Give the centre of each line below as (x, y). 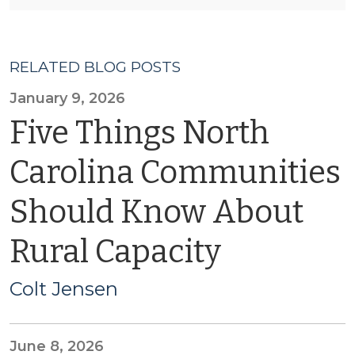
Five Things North (139, 133)
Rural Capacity (115, 252)
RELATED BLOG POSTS (95, 67)
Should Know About (157, 212)
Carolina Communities (175, 173)
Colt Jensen (64, 289)
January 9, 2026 (67, 98)
